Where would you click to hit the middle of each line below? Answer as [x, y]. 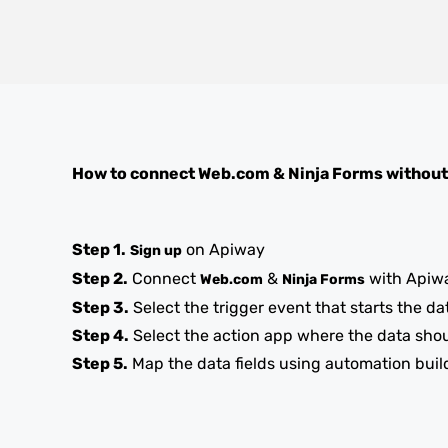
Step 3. [100, 307]
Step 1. [99, 249]
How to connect [135, 173]
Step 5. [100, 363]
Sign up [156, 250]
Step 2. [100, 278]
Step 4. [100, 335]
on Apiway [223, 249]
